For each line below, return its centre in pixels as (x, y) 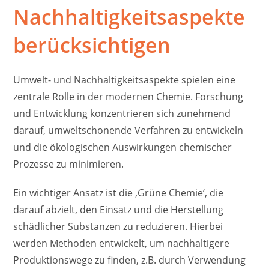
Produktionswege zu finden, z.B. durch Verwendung (130, 260)
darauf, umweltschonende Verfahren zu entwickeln (128, 131)
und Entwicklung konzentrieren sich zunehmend (122, 114)
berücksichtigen (92, 45)
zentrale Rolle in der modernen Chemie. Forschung (128, 97)
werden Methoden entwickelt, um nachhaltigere (122, 243)
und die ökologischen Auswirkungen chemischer (123, 147)
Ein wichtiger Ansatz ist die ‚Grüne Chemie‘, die (119, 193)
